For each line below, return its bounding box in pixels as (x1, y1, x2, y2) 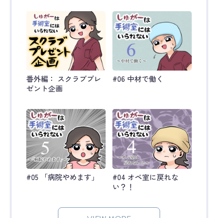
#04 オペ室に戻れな (112, 171, 179, 182)
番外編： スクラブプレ (26, 73, 101, 84)
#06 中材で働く (112, 73, 163, 84)
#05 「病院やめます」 (26, 171, 99, 182)
